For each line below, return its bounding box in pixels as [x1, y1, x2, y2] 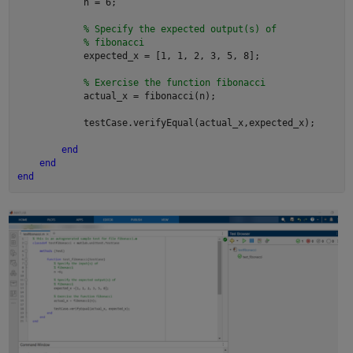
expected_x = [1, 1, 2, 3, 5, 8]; [17, 50, 260, 62]
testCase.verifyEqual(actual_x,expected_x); [17, 117, 315, 129]
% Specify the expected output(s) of [84, 24, 277, 35]
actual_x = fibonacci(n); [17, 91, 216, 102]
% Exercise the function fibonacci [84, 77, 266, 89]
